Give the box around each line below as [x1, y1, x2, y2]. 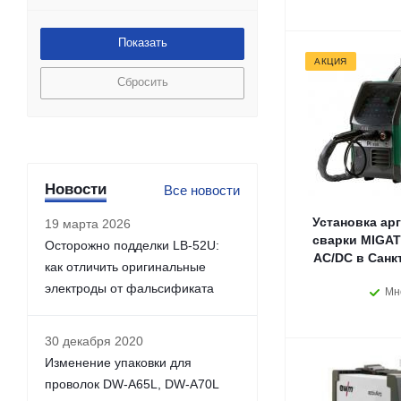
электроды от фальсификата [45, 281, 214, 295]
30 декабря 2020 [45, 334, 143, 348]
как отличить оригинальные [45, 260, 206, 274]
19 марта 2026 [45, 217, 131, 231]
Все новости [164, 183, 240, 198]
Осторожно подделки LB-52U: [45, 238, 219, 252]
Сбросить [116, 75, 168, 89]
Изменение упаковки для [45, 355, 192, 370]
